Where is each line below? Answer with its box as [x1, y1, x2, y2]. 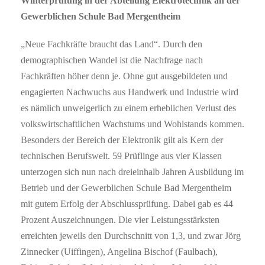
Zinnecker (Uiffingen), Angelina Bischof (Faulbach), [21, 246, 218, 257]
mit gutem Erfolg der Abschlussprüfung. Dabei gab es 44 [21, 198, 233, 209]
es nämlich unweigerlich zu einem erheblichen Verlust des [21, 102, 236, 113]
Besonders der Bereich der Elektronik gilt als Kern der [21, 134, 223, 145]
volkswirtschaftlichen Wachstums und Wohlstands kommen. [21, 118, 244, 129]
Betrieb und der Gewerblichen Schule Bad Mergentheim [21, 182, 231, 193]
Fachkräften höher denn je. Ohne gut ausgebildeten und [21, 70, 228, 81]
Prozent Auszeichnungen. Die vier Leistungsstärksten [21, 214, 219, 225]
